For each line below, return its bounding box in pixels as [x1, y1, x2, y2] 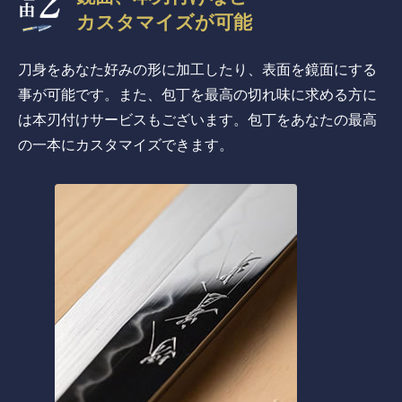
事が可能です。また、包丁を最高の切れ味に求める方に [18, 83, 377, 105]
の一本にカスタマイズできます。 [18, 134, 233, 155]
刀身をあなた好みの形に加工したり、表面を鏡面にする [18, 58, 377, 80]
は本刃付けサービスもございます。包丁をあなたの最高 [18, 109, 377, 130]
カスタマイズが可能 [76, 11, 252, 33]
